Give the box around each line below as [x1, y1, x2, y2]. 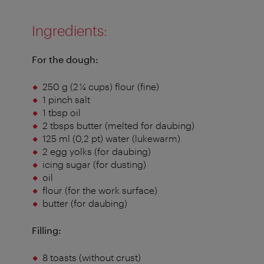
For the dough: [32, 54, 98, 65]
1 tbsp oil [42, 107, 81, 118]
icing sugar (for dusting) [42, 159, 146, 170]
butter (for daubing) [42, 197, 127, 209]
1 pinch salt [42, 94, 90, 105]
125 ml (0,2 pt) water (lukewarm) [42, 133, 180, 144]
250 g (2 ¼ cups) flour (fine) [42, 81, 159, 93]
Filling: [32, 225, 61, 236]
